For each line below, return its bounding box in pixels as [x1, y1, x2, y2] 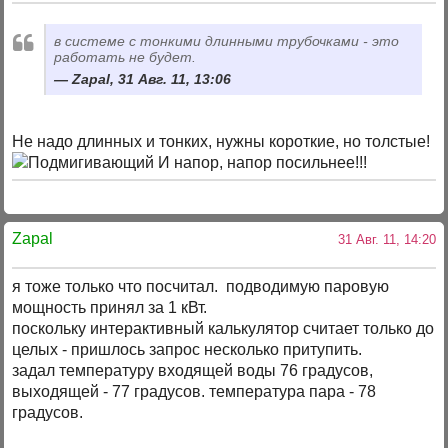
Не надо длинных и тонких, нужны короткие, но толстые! [12, 132, 435, 150]
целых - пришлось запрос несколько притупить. [12, 340, 363, 358]
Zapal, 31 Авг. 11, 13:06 [72, 70, 232, 87]
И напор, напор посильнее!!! [154, 153, 368, 171]
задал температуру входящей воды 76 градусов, [12, 361, 374, 379]
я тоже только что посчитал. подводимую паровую [12, 277, 390, 295]
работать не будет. [54, 48, 197, 65]
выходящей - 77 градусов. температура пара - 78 [12, 382, 377, 400]
